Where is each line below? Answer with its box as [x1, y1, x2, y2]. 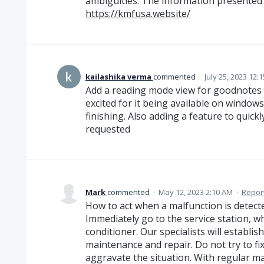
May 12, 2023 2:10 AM [158, 186, 233, 197]
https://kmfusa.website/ [85, 6, 190, 20]
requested [85, 122, 130, 136]
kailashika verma [85, 71, 151, 82]
